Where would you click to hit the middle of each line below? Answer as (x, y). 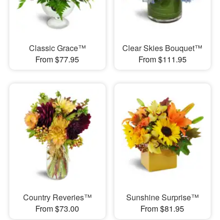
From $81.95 (163, 208)
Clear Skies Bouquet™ (163, 48)
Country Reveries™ (57, 197)
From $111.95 (162, 59)
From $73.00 (57, 208)
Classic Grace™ (57, 48)
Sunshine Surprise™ (162, 197)
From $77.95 (57, 59)
